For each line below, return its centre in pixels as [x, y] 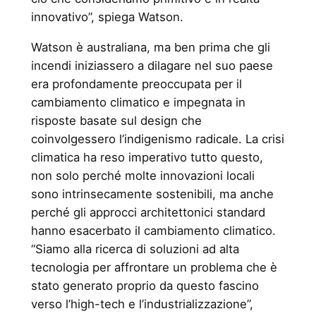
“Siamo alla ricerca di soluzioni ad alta [135, 249]
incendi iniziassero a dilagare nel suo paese [152, 66]
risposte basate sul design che [116, 121]
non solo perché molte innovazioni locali [142, 176]
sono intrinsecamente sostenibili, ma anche [152, 194]
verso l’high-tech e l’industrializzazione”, [142, 304]
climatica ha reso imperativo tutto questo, [147, 158]
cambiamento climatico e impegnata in [138, 103]
